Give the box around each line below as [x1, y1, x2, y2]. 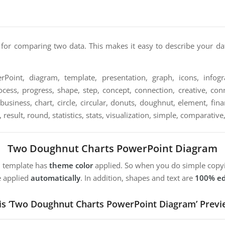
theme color [49, 160, 93, 171]
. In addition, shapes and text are [80, 173, 195, 183]
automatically [31, 173, 80, 183]
